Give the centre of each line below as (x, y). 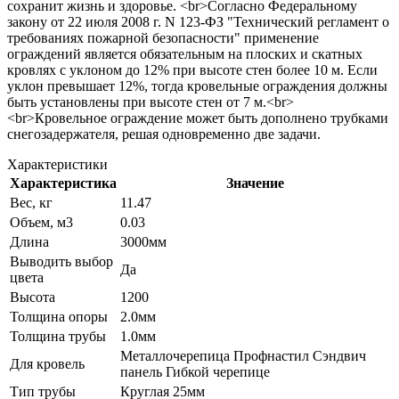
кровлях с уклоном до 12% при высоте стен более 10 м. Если (192, 69)
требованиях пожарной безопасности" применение (163, 37)
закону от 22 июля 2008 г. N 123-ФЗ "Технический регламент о (198, 21)
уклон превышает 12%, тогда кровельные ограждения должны (197, 85)
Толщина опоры (59, 316)
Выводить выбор (61, 261)
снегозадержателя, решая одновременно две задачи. (164, 134)
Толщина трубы (58, 336)
